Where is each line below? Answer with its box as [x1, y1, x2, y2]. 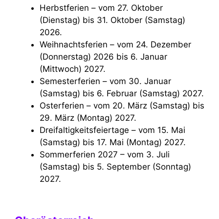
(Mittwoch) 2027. [40, 64, 106, 74]
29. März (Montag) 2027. [40, 113, 136, 123]
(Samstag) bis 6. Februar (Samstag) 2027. [40, 88, 204, 99]
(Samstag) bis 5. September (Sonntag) [40, 162, 191, 172]
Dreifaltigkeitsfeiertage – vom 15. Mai [40, 125, 45, 135]
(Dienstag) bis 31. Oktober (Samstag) [40, 15, 185, 25]
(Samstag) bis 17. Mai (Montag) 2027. [40, 137, 186, 148]
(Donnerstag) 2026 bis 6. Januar [40, 52, 167, 62]
